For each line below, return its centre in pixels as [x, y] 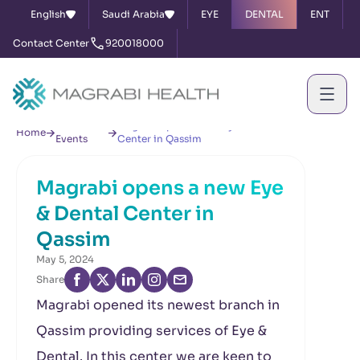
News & [73, 126]
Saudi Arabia [133, 14]
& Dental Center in [125, 214]
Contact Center [51, 43]
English [48, 14]
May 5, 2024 [65, 259]
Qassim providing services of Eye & [151, 331]
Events [72, 139]
